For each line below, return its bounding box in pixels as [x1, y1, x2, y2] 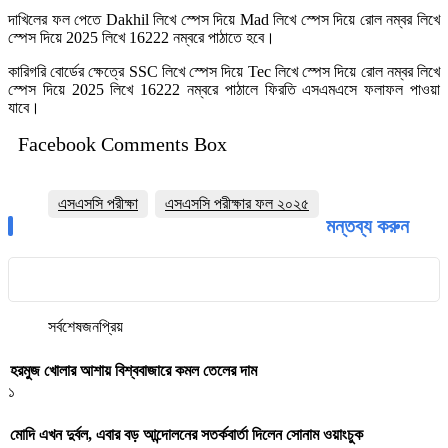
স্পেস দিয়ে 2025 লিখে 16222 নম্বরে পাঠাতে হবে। [8, 29, 275, 47]
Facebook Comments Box [18, 133, 227, 156]
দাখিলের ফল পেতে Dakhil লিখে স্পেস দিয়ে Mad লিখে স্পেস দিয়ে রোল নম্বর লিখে [8, 11, 440, 29]
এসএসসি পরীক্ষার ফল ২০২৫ [165, 195, 309, 213]
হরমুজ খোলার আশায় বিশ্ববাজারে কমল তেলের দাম [10, 361, 257, 379]
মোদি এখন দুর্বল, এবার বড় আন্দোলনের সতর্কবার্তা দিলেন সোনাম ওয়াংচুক [10, 425, 363, 443]
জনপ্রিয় [82, 318, 123, 336]
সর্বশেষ [48, 318, 82, 336]
